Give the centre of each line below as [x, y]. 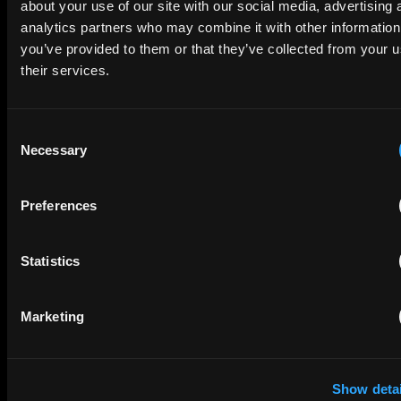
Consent [31, 132]
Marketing [52, 316]
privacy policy [272, 81]
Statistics [50, 260]
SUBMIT [344, 264]
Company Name [65, 21]
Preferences [59, 205]
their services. [65, 70]
